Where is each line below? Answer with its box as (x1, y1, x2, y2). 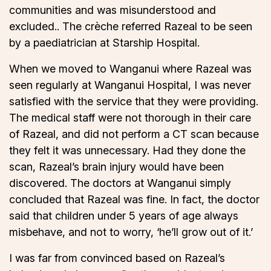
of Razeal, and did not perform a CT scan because (9, 128, 259, 141)
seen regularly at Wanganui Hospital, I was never (9, 79, 251, 92)
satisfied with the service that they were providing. (9, 95, 258, 108)
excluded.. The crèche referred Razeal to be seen (9, 20, 252, 33)
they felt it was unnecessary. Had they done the (9, 144, 246, 157)
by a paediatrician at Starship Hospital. (9, 36, 200, 50)
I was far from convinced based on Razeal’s (9, 252, 225, 265)
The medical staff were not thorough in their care (9, 111, 251, 125)
